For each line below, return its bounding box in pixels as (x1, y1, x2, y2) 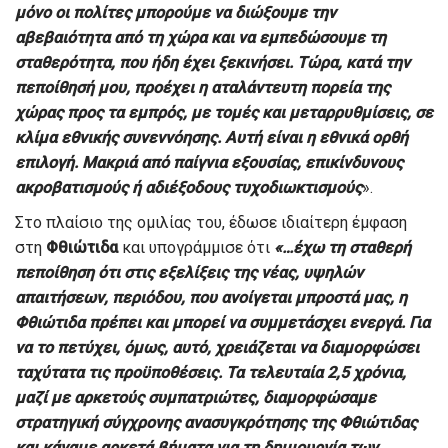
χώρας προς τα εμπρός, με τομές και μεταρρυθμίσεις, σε (15, 102, 433, 122)
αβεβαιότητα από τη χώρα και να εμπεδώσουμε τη (15, 27, 386, 47)
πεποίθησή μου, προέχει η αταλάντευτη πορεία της (15, 77, 390, 97)
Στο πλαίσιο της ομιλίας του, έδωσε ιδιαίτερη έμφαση (15, 212, 407, 232)
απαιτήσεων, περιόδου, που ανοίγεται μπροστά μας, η (15, 287, 407, 307)
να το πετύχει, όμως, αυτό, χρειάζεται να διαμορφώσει (15, 337, 419, 357)
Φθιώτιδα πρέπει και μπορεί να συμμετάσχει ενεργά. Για (15, 312, 430, 332)
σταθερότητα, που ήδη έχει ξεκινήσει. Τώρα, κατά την (15, 52, 410, 72)
